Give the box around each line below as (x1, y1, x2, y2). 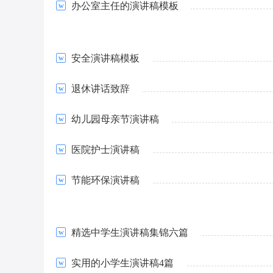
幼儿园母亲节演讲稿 (71, 114, 159, 124)
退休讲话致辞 (71, 83, 130, 94)
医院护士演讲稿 (71, 144, 140, 155)
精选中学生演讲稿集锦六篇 (71, 227, 188, 238)
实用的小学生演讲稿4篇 (71, 258, 174, 268)
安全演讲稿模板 (71, 53, 140, 63)
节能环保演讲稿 (71, 175, 140, 185)
